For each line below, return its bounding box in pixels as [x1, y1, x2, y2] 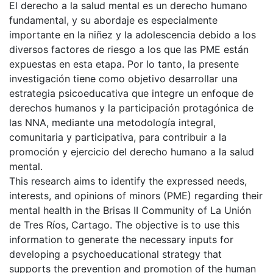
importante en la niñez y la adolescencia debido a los [9, 28, 256, 41]
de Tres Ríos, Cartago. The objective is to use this [9, 218, 239, 231]
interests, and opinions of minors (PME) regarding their [9, 189, 263, 202]
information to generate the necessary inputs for [9, 233, 233, 246]
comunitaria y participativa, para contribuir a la [9, 130, 227, 143]
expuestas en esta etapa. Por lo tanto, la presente [9, 57, 239, 70]
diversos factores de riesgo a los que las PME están [9, 43, 249, 55]
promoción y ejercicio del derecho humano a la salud [9, 145, 254, 158]
